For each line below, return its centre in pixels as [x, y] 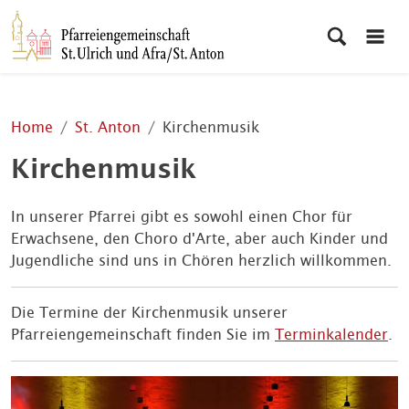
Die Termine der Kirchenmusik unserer [149, 313]
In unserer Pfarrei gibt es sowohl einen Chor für [182, 217]
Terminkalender [331, 335]
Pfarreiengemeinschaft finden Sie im [143, 335]
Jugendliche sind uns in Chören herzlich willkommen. [201, 261]
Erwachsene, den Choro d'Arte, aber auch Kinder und [199, 239]
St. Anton [108, 127]
